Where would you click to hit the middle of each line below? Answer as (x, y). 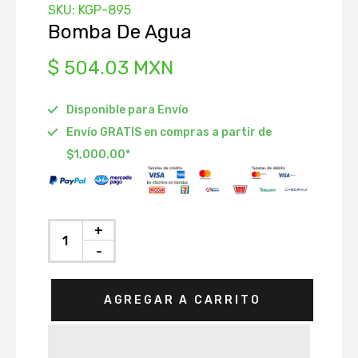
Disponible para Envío (127, 110)
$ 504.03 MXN (111, 68)
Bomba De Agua (120, 32)
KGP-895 (105, 10)
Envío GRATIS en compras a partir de (169, 132)
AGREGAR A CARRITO (182, 300)
